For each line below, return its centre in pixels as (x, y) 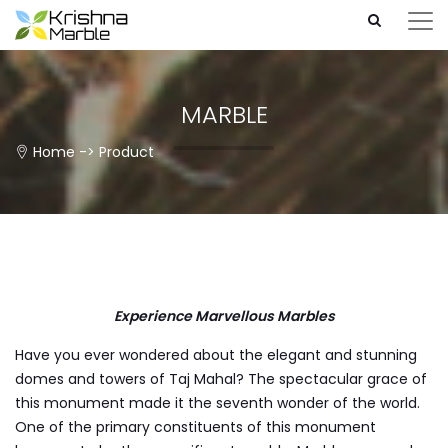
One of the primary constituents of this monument (195, 427)
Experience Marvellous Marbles (224, 316)
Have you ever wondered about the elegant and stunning (216, 355)
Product (126, 152)
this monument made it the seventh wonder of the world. (217, 403)
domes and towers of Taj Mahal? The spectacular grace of (221, 379)
